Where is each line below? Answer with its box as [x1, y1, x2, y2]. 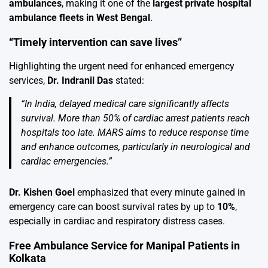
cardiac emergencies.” [21, 156, 112, 167]
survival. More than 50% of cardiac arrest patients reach [21, 112, 250, 124]
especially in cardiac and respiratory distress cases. [9, 215, 225, 227]
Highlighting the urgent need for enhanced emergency [9, 60, 234, 72]
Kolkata [9, 252, 46, 265]
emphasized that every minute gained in [75, 187, 245, 199]
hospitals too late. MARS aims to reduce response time [21, 127, 249, 139]
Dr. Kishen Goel [9, 187, 75, 199]
